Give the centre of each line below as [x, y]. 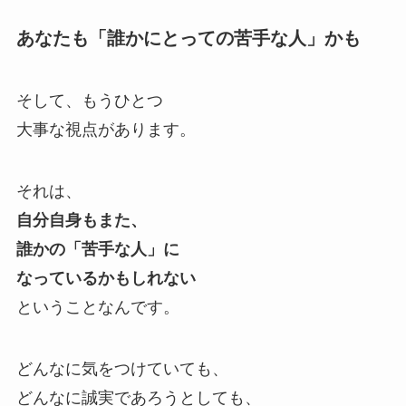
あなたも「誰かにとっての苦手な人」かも [188, 39]
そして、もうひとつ [89, 101]
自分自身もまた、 [81, 221]
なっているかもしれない [106, 279]
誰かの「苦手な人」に [97, 250]
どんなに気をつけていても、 [122, 369]
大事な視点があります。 [106, 130]
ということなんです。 [97, 308]
